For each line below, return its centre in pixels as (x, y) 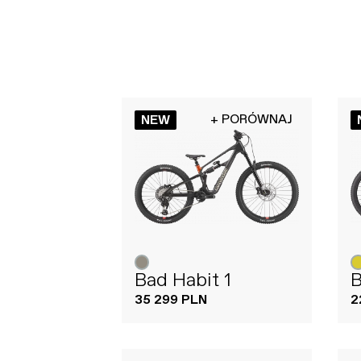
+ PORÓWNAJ (252, 119)
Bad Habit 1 (183, 280)
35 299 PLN (170, 300)
